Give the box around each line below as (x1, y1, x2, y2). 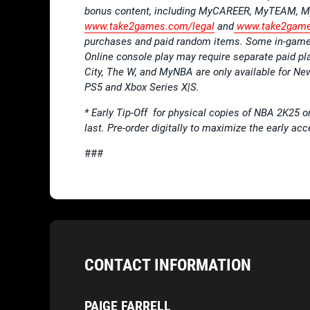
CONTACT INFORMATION (84, 255, 251, 275)
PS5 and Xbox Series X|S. (84, 80, 199, 93)
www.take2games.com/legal (84, 19, 215, 33)
